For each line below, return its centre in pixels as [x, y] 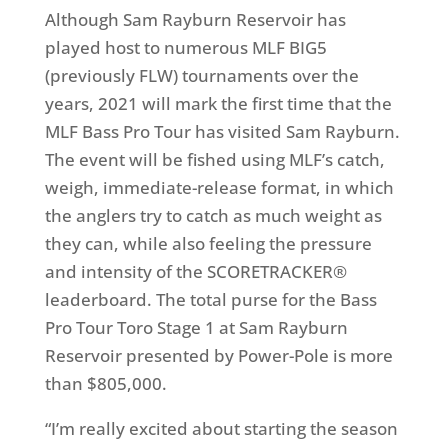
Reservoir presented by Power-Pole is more [218, 355]
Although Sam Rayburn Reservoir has [195, 19]
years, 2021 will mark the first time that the [218, 103]
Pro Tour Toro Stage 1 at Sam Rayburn [196, 327]
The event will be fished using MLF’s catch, [214, 159]
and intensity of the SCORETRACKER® [195, 271]
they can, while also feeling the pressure [208, 243]
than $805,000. [105, 383]
